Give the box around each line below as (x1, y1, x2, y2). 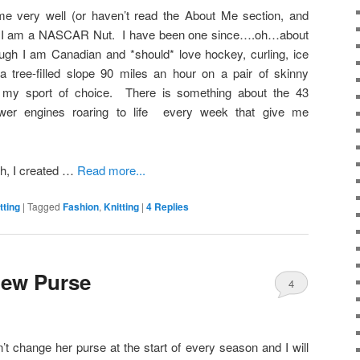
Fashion (63, 199, 99, 215)
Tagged (27, 199, 60, 214)
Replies (152, 199, 189, 215)
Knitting (104, 199, 139, 215)
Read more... (77, 161, 145, 178)
